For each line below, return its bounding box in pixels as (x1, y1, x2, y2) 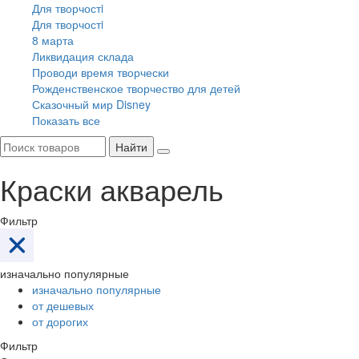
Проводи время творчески (32, 63, 169, 80)
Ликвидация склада (32, 47, 134, 64)
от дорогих (32, 313, 88, 329)
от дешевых (32, 296, 94, 313)
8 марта (32, 31, 74, 48)
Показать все (32, 111, 100, 128)
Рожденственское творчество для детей (32, 79, 240, 96)
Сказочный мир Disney (32, 95, 151, 112)
